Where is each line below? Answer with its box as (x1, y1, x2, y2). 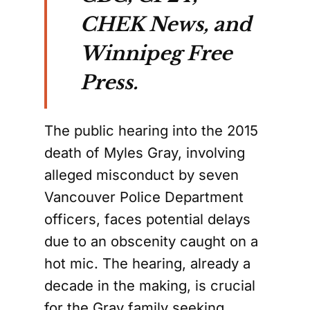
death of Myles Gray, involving (44, 144, 245, 161)
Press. (80, 71, 138, 95)
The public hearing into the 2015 (44, 122, 258, 139)
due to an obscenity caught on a (44, 232, 258, 250)
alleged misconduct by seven (44, 166, 239, 183)
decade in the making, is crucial (44, 277, 255, 294)
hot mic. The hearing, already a (44, 255, 250, 272)
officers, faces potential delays (44, 210, 250, 228)
